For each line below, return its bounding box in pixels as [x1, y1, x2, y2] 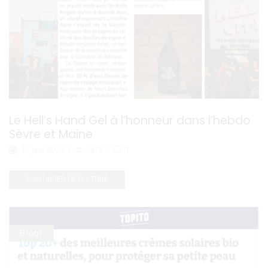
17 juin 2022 [19, 144, 65, 156]
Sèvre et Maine [9, 126, 93, 142]
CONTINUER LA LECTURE [26, 175, 108, 184]
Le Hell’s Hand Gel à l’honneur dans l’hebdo [9, 112, 251, 129]
